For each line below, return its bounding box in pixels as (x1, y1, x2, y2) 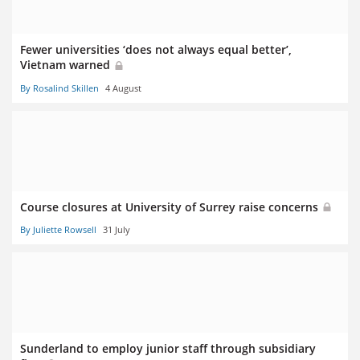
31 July (103, 223, 130, 235)
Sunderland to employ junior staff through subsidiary (20, 340, 316, 356)
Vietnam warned (20, 57, 113, 73)
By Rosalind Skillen (20, 81, 99, 94)
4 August (105, 81, 141, 94)
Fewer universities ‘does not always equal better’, (20, 42, 292, 58)
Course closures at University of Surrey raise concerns (20, 198, 321, 215)
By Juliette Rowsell (20, 223, 96, 235)
